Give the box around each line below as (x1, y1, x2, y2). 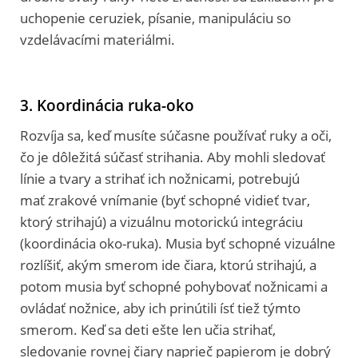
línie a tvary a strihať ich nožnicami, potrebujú (20, 169, 300, 188)
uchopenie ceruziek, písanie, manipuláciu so (20, 8, 291, 27)
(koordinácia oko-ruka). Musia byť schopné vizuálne (20, 233, 336, 253)
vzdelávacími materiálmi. (20, 30, 175, 49)
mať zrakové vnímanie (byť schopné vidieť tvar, (20, 190, 310, 209)
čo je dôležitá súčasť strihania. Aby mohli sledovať (20, 147, 325, 166)
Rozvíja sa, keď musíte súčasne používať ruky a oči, (20, 125, 332, 145)
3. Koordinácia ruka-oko (20, 94, 194, 115)
